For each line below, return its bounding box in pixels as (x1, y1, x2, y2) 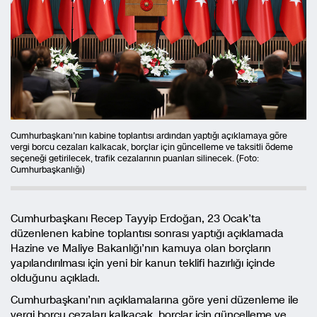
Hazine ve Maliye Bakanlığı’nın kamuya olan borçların (11, 241, 271, 255)
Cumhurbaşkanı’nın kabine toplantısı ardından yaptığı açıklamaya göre (11, 129, 287, 142)
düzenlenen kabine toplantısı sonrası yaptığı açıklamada (11, 226, 284, 241)
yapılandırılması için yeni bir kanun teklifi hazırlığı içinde (11, 255, 275, 270)
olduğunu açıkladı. (11, 270, 100, 285)
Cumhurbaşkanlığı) (11, 163, 85, 175)
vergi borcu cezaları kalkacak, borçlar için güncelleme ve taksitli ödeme (11, 141, 293, 153)
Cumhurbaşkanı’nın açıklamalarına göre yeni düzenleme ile (11, 292, 299, 307)
